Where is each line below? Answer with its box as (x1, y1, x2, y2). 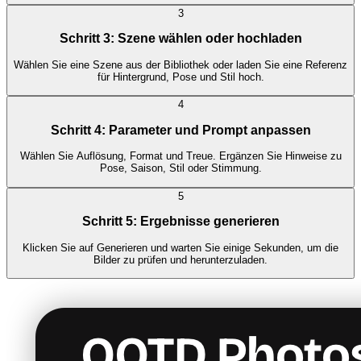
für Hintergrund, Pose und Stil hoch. (97, 70, 264, 83)
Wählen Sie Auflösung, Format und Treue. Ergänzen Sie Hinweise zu (19, 150, 342, 163)
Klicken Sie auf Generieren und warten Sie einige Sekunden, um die (23, 241, 338, 254)
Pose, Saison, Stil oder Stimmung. (99, 162, 262, 175)
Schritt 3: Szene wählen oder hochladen (59, 31, 302, 46)
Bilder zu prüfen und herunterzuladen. (93, 253, 268, 266)
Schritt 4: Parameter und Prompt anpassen (50, 122, 311, 137)
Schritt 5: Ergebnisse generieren (81, 214, 280, 229)
